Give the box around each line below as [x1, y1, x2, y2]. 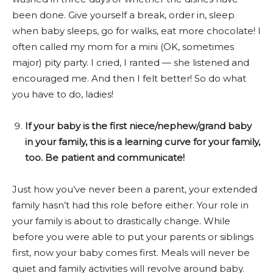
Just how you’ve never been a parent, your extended [12, 183, 257, 195]
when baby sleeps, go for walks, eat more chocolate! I [12, 24, 261, 37]
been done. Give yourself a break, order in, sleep [12, 9, 235, 21]
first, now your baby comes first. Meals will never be [12, 246, 250, 258]
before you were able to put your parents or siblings [12, 230, 253, 243]
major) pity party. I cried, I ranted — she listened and [12, 56, 249, 68]
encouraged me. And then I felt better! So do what [12, 72, 246, 84]
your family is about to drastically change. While [12, 214, 230, 227]
